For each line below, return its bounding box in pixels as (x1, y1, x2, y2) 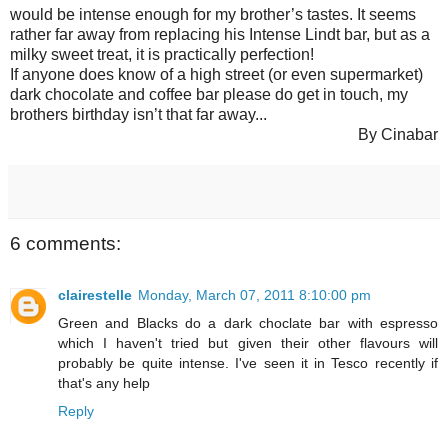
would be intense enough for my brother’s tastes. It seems (10, 5, 416, 23)
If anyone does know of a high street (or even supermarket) (10, 65, 423, 83)
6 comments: (10, 232, 121, 254)
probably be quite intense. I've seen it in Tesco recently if (58, 355, 438, 372)
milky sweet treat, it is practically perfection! (10, 45, 314, 63)
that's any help (58, 375, 150, 392)
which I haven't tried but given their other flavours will (58, 335, 438, 352)
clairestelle (58, 287, 132, 304)
